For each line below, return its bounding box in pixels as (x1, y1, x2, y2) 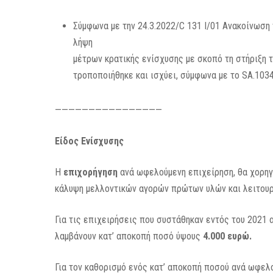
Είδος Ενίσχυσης (55, 135, 124, 147)
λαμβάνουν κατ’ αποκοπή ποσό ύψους (55, 230, 204, 242)
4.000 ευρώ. (203, 230, 252, 242)
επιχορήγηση (63, 166, 118, 178)
